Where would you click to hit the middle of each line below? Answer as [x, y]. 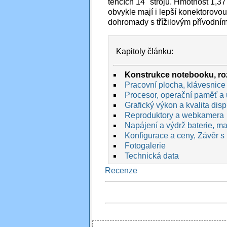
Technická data [152, 156]
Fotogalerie [145, 146]
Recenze [121, 171]
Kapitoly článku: [145, 52]
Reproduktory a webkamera [174, 116]
